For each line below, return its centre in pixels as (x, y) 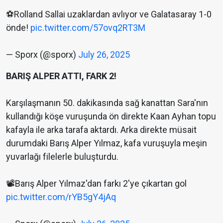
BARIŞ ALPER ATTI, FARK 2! (61, 76)
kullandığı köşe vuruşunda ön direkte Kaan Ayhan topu (111, 116)
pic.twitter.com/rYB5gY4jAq (61, 197)
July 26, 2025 (104, 55)
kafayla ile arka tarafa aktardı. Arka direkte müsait (101, 130)
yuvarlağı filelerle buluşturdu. (62, 157)
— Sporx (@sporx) (42, 55)
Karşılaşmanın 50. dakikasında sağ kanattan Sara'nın (107, 103)
